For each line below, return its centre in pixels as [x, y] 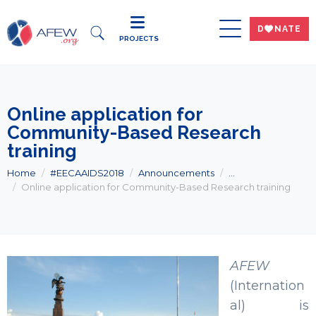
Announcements [176, 173]
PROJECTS [139, 38]
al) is [269, 305]
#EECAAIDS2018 [87, 173]
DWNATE [279, 29]
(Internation [267, 286]
